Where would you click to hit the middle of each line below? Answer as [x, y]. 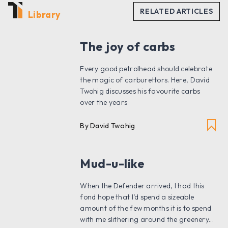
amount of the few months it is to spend [146, 208]
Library [44, 15]
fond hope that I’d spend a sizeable [137, 197]
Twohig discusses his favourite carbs [140, 91]
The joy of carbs [127, 47]
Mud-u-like [112, 164]
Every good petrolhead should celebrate [146, 69]
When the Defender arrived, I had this [142, 186]
